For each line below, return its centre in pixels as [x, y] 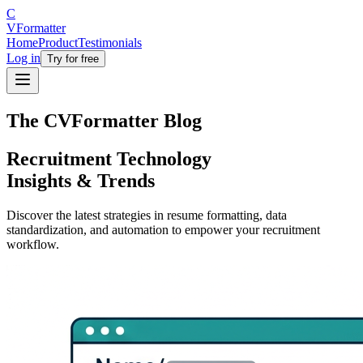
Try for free [73, 59]
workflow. [33, 244]
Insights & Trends [81, 180]
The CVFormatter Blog [104, 120]
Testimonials [110, 43]
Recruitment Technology [109, 158]
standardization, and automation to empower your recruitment [163, 229]
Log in [23, 58]
